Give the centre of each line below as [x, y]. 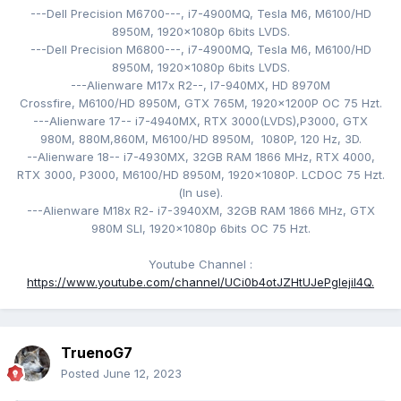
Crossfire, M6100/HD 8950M [98, 103]
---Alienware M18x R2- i [93, 211]
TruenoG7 [97, 353]
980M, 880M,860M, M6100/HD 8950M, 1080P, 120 [181, 139]
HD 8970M [299, 85]
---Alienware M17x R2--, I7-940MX [168, 85]
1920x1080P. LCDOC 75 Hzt [305, 175]
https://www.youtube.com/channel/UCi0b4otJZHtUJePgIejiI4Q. [200, 282]
